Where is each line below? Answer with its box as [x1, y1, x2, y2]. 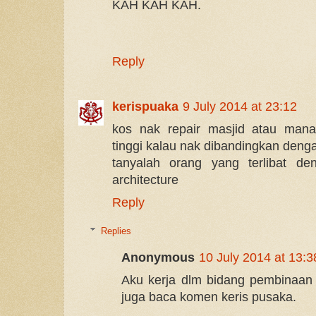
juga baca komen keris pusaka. [121, 290, 296, 305]
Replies [100, 226, 131, 237]
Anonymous [121, 250, 195, 265]
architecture [112, 173, 178, 188]
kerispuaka [112, 99, 178, 114]
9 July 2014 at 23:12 [183, 99, 297, 114]
